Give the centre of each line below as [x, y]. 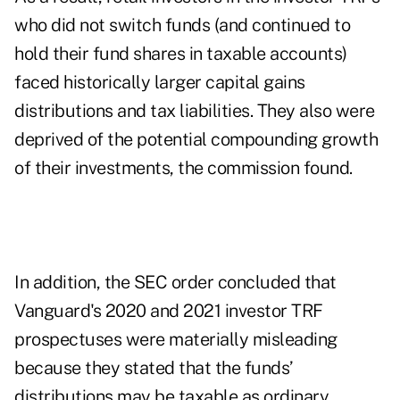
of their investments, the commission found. [183, 168]
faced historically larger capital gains [160, 83]
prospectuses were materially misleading [176, 340]
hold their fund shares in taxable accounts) [181, 54]
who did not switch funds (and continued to [182, 25]
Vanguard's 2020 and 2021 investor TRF [169, 311]
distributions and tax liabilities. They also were [195, 111]
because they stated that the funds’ [153, 368]
